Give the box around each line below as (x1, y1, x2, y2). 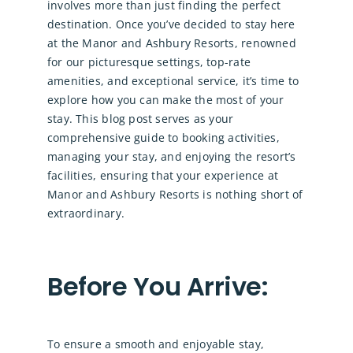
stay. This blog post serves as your (46, 111, 234, 127)
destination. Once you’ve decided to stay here (46, 17, 295, 32)
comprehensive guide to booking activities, (46, 130, 280, 146)
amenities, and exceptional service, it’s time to (46, 73, 299, 89)
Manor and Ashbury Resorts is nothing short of (46, 187, 303, 203)
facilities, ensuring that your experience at (46, 168, 279, 184)
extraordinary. (46, 206, 124, 221)
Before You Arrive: (46, 269, 269, 305)
